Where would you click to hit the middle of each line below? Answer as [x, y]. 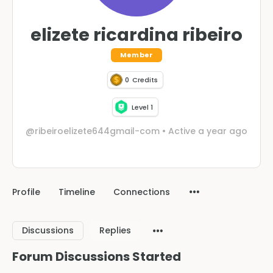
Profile [26, 192]
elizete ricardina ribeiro [136, 35]
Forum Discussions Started [97, 256]
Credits [145, 80]
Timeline [77, 192]
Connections [142, 192]
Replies [115, 230]
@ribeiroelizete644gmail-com [93, 131]
